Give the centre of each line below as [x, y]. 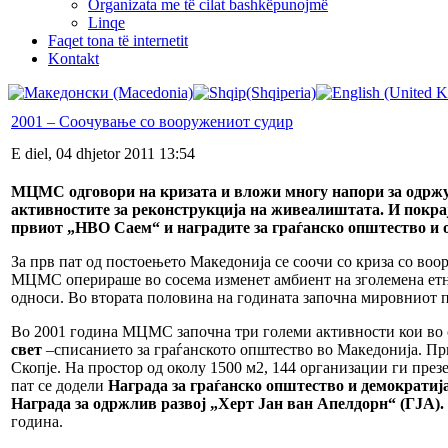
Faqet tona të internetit [118, 40]
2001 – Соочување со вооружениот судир [152, 121]
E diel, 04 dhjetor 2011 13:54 [103, 153]
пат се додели [57, 385]
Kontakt [73, 58]
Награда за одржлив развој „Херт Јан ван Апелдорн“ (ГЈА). [227, 403]
